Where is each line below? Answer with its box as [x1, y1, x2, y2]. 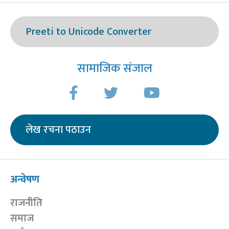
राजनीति [10, 194, 42, 212]
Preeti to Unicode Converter [26, 22, 151, 40]
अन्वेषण [10, 170, 39, 188]
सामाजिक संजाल [77, 58, 152, 79]
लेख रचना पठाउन [26, 121, 91, 139]
